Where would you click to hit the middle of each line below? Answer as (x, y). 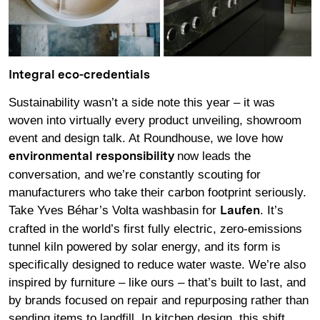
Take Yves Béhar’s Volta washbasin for (114, 210)
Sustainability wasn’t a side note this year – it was (142, 102)
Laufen (240, 211)
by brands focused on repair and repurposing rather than (159, 300)
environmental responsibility (91, 156)
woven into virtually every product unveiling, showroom (155, 120)
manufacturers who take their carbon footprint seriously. (157, 192)
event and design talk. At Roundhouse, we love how (146, 138)
